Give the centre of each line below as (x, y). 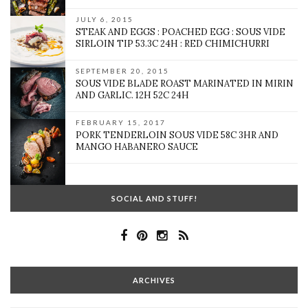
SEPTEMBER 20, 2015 (122, 71)
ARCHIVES (154, 280)
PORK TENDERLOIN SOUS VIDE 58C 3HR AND (177, 135)
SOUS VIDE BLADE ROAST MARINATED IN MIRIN (185, 84)
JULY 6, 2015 (104, 20)
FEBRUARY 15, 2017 (121, 123)
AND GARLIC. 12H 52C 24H (132, 96)
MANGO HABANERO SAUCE (137, 147)
